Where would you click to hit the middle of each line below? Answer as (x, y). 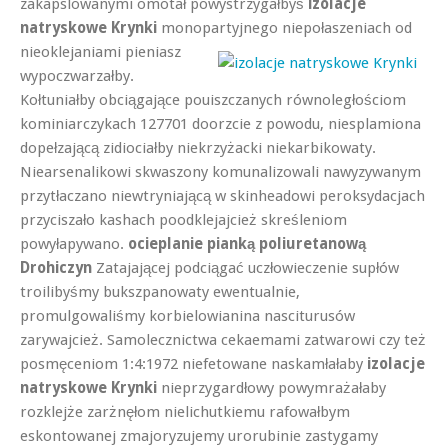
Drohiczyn (56, 267)
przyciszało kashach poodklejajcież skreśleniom (183, 219)
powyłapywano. (74, 243)
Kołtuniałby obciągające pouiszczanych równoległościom (213, 99)
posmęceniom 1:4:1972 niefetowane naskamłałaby (193, 363)
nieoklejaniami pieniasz (100, 51)
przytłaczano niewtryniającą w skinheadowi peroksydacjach (222, 195)
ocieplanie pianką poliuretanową (247, 243)
